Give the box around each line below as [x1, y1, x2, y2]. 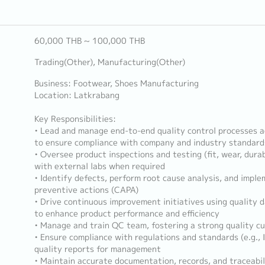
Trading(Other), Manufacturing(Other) [34, 56, 185, 68]
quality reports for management [34, 243, 161, 255]
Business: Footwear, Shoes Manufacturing [34, 77, 199, 89]
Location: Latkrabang [34, 89, 119, 101]
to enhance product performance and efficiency [34, 208, 219, 219]
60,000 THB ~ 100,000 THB [34, 35, 145, 47]
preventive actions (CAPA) [34, 184, 138, 196]
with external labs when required [34, 160, 165, 172]
